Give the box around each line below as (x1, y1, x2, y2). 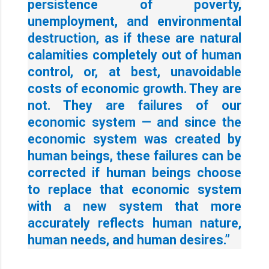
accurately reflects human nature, (28, 215, 241, 231)
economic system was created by (28, 131, 241, 147)
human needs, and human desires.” (28, 232, 230, 247)
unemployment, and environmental (28, 13, 241, 29)
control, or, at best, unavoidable (28, 64, 241, 79)
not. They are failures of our (28, 97, 241, 113)
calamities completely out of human (28, 47, 241, 62)
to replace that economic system (28, 181, 241, 197)
